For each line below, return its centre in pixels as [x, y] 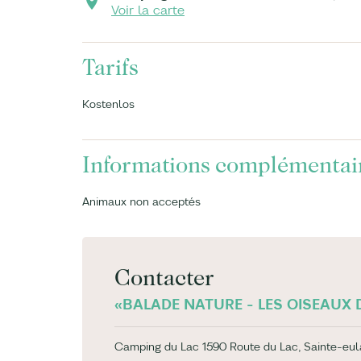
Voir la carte [148, 10]
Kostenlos [108, 104]
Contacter [164, 278]
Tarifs [110, 68]
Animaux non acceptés [141, 201]
